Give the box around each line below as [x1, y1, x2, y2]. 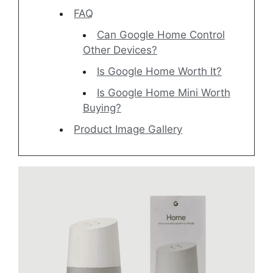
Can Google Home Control [96, 29, 225, 41]
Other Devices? [82, 44, 157, 57]
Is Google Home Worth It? [96, 65, 222, 78]
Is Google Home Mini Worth [96, 87, 230, 99]
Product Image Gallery [74, 123, 183, 136]
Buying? [82, 102, 121, 115]
